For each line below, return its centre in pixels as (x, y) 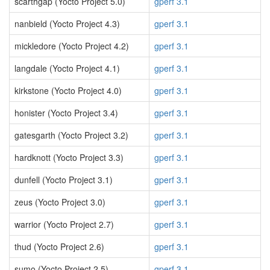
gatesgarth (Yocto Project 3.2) (71, 135)
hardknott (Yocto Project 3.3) (69, 157)
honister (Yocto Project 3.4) (66, 113)
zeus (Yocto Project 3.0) (60, 202)
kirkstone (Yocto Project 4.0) (68, 90)
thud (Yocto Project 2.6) (59, 246)
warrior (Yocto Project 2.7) (64, 224)
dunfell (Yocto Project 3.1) (64, 180)
